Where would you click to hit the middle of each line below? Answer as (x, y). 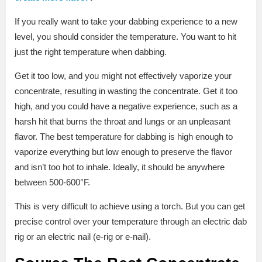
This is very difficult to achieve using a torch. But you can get (130, 206)
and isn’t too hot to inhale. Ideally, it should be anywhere (120, 167)
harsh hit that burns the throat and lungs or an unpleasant (123, 122)
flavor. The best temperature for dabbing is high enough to (124, 137)
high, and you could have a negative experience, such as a (126, 106)
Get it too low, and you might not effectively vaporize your (123, 76)
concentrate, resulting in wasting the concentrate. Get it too (126, 91)
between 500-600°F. (52, 182)
